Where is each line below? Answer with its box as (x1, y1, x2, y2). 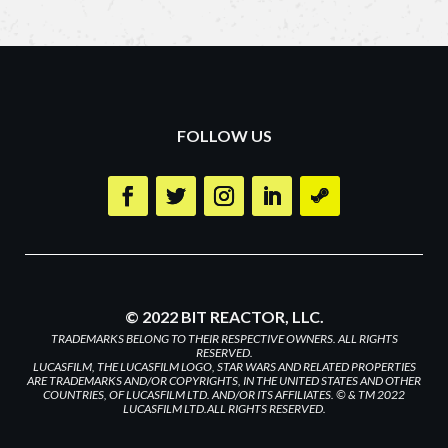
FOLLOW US (176, 126, 272, 145)
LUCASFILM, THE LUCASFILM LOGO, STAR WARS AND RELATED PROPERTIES (32, 359, 416, 374)
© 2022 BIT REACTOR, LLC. (124, 307, 324, 326)
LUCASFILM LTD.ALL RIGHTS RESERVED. (122, 401, 326, 416)
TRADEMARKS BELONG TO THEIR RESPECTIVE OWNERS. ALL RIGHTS (50, 331, 398, 346)
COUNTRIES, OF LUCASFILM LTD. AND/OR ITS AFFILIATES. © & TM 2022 (43, 387, 405, 402)
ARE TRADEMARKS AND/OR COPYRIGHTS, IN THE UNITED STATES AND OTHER (27, 373, 421, 388)
